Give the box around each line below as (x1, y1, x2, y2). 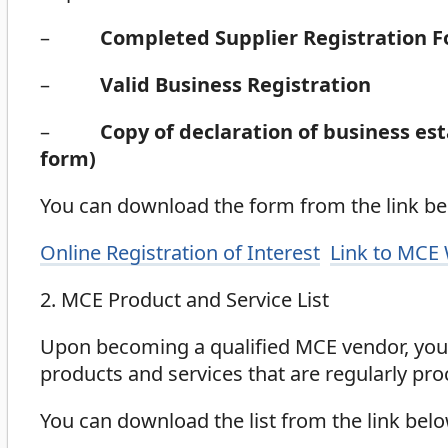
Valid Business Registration (100, 70, 371, 98)
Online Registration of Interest (40, 239, 320, 267)
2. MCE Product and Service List (40, 286, 329, 314)
